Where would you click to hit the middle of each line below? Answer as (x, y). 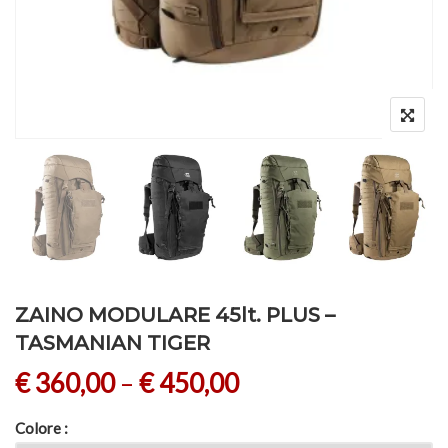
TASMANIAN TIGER (112, 343)
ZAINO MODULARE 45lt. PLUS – (175, 315)
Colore (38, 428)
